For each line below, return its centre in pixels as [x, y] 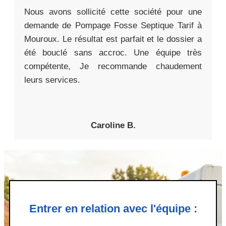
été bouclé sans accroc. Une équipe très [113, 53]
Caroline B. [113, 126]
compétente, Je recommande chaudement [113, 67]
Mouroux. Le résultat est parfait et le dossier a [113, 39]
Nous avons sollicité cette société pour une [113, 12]
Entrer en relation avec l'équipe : [113, 209]
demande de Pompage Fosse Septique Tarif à [113, 26]
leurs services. [52, 80]
